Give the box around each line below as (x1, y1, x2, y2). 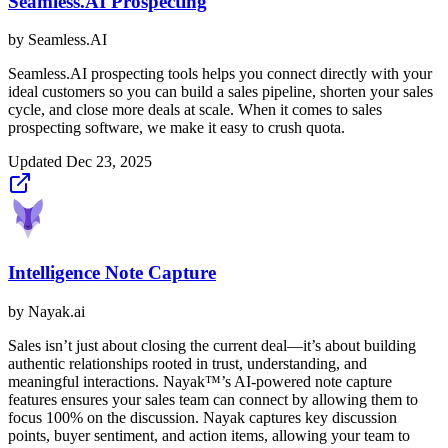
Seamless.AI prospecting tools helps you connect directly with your (8, 65, 432, 83)
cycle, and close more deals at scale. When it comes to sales (8, 101, 382, 119)
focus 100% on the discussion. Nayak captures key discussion (8, 408, 397, 426)
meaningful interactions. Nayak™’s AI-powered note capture (8, 372, 392, 390)
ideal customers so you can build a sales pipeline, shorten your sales (8, 83, 433, 101)
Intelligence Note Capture (8, 262, 216, 284)
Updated (8, 153, 66, 171)
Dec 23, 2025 (66, 153, 152, 171)
